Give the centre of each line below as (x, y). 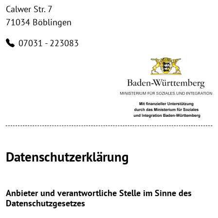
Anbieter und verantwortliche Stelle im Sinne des (99, 193)
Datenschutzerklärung (67, 157)
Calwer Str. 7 (29, 9)
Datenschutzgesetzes (45, 203)
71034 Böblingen (39, 22)
